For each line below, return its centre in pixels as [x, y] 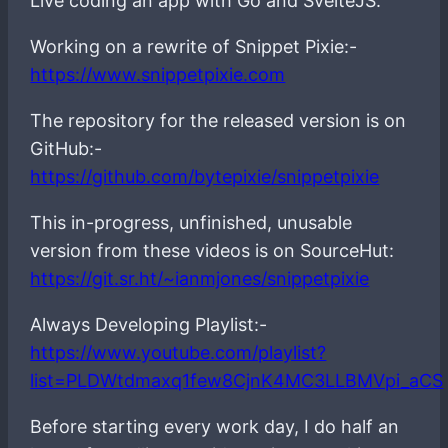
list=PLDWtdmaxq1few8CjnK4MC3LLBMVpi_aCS [237, 380]
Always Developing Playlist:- [149, 324]
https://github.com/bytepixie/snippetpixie [205, 176]
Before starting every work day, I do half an [215, 426]
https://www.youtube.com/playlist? [178, 352]
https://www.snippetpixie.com [158, 74]
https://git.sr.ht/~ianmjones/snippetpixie [200, 278]
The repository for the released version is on [218, 120]
